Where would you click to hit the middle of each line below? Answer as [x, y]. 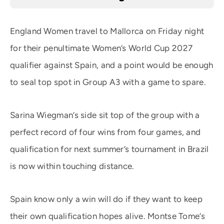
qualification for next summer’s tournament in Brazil [109, 149]
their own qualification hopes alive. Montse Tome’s [107, 216]
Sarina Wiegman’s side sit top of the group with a [105, 115]
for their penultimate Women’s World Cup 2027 [101, 48]
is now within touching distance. [72, 166]
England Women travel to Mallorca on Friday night [107, 31]
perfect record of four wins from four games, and [105, 132]
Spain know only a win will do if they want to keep [106, 199]
